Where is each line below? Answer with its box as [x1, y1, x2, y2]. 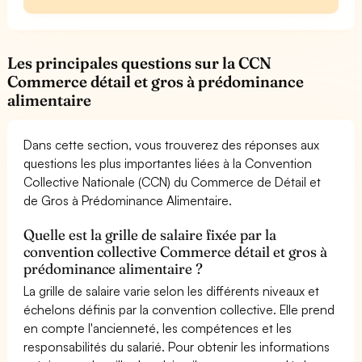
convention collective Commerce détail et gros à [23, 242, 328, 261]
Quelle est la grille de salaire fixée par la [23, 225, 277, 244]
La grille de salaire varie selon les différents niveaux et [23, 282, 320, 299]
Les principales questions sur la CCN [7, 53, 272, 73]
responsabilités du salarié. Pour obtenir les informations [23, 338, 330, 355]
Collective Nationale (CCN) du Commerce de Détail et [23, 173, 322, 190]
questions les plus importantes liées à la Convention [23, 154, 313, 171]
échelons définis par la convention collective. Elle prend [23, 301, 335, 318]
